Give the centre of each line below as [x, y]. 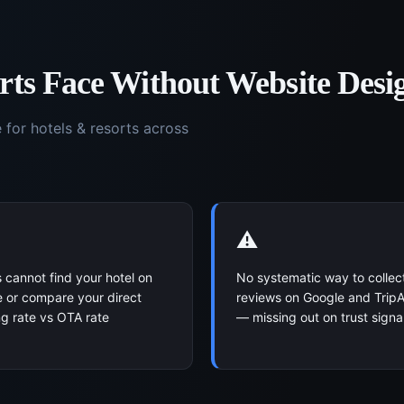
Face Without [130, 83]
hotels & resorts [85, 128]
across [164, 128]
